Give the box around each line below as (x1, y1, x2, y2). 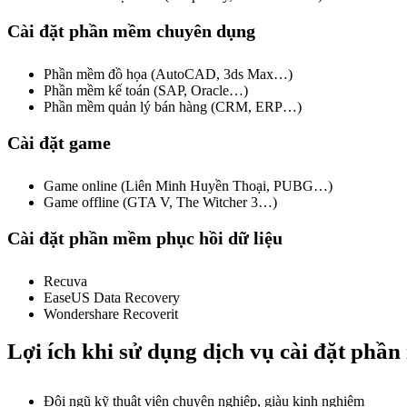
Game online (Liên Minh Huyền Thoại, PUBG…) (44, 178, 333, 194)
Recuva (44, 273, 87, 289)
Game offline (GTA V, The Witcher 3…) (44, 194, 277, 210)
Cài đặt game (7, 133, 111, 153)
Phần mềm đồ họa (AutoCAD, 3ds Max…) (44, 66, 293, 82)
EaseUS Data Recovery (44, 290, 180, 305)
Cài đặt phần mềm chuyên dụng (7, 21, 255, 41)
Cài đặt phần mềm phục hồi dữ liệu (7, 228, 283, 248)
